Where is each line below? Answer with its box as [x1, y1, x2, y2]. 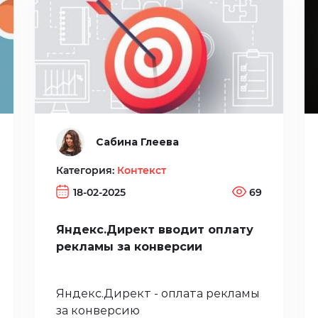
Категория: [56, 164, 117, 177]
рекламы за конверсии [56, 240, 202, 254]
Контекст [117, 164, 166, 177]
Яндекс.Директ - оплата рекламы [56, 287, 260, 301]
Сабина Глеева [96, 135, 179, 148]
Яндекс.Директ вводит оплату [56, 223, 253, 237]
